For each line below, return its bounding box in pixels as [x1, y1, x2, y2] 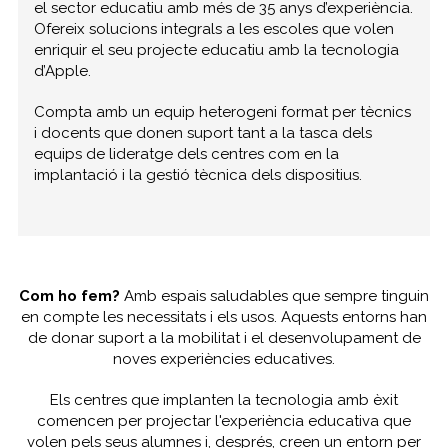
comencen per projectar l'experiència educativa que [37, 411, 411, 430]
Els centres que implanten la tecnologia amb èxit [50, 390, 398, 409]
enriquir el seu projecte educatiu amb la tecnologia [34, 40, 400, 59]
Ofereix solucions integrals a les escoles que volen [34, 19, 395, 38]
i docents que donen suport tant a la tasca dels [34, 123, 373, 142]
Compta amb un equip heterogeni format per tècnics [34, 102, 412, 121]
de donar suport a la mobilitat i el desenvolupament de [27, 328, 421, 347]
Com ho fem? [19, 286, 120, 305]
